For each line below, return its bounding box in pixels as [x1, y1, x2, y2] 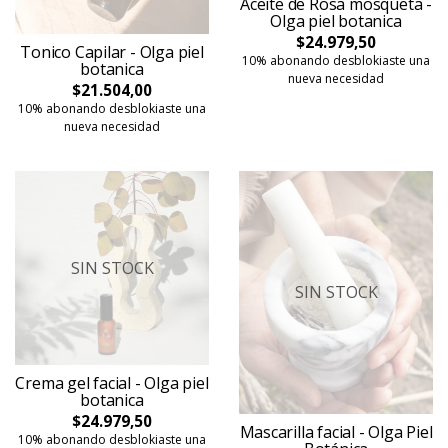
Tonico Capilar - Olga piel [20, 41, 204, 63]
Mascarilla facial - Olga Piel [239, 420, 433, 443]
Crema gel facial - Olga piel [15, 372, 209, 394]
